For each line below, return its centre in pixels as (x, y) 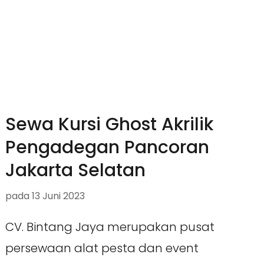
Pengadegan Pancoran (107, 148)
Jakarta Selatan (75, 171)
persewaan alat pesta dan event (102, 248)
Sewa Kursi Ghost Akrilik (109, 125)
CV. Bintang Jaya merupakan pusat (110, 227)
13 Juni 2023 (58, 196)
